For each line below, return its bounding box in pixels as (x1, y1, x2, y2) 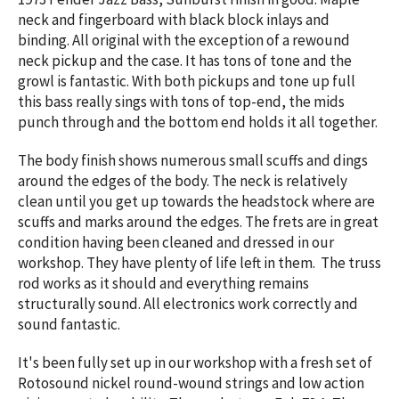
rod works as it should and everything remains (18, 273, 309, 294)
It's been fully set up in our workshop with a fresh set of (18, 353, 372, 373)
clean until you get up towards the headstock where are (18, 191, 375, 212)
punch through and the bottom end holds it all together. (18, 112, 378, 133)
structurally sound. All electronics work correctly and (18, 294, 358, 314)
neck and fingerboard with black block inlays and (18, 10, 330, 30)
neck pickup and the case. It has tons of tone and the (18, 51, 352, 71)
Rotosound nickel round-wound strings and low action (18, 373, 364, 394)
